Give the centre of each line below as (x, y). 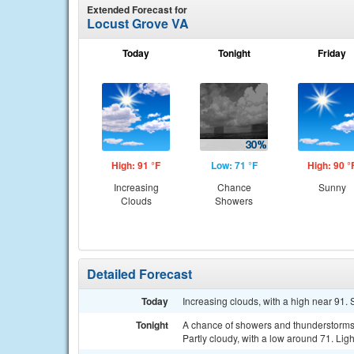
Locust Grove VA (138, 23)
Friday (332, 53)
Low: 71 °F (234, 165)
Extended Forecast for (137, 9)
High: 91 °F (136, 165)
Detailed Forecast (139, 274)
